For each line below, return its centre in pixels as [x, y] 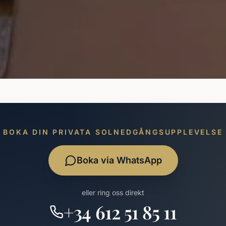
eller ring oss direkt [113, 192]
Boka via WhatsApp [119, 160]
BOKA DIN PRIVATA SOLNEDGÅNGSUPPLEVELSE [113, 132]
